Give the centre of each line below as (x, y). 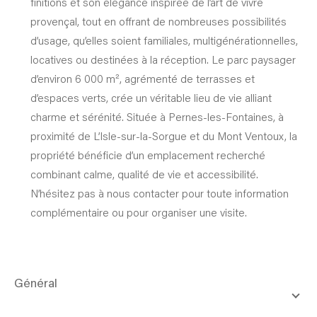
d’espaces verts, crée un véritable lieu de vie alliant (151, 97)
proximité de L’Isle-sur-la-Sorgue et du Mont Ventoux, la (163, 136)
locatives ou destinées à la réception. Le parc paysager (163, 59)
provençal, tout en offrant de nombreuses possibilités (158, 21)
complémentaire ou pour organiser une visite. (138, 212)
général (40, 284)
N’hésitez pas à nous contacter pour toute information (159, 193)
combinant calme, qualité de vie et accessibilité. (144, 174)
